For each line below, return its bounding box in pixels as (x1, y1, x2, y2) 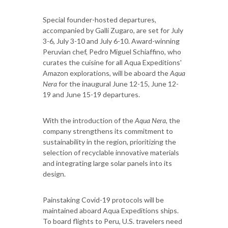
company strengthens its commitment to (43, 126, 173, 135)
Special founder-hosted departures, (43, 15, 156, 24)
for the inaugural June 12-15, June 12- (57, 79, 179, 88)
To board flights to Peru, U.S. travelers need (43, 216, 182, 225)
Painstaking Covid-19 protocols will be (43, 195, 164, 204)
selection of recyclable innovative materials (43, 148, 179, 157)
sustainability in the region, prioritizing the (43, 137, 176, 146)
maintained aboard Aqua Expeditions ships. (43, 206, 179, 215)
